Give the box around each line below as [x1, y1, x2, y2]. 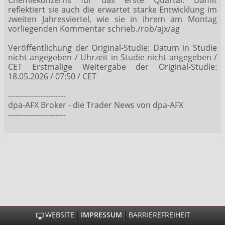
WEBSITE [45, 210, 74, 219]
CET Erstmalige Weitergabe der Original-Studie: [8, 61, 217, 72]
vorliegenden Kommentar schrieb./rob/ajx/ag [8, 23, 180, 34]
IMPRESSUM [80, 210, 122, 219]
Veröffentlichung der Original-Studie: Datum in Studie [8, 42, 217, 53]
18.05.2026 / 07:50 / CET [8, 70, 96, 82]
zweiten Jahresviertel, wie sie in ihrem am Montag [8, 13, 217, 25]
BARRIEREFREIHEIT [128, 210, 190, 219]
